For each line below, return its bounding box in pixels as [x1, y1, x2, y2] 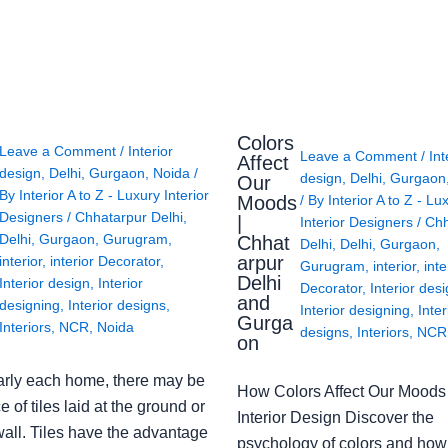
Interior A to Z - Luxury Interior [18, 186, 209, 203]
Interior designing [299, 302, 410, 319]
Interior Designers [299, 214, 417, 231]
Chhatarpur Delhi [74, 208, 183, 225]
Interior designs [67, 296, 166, 313]
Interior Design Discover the [236, 408, 434, 426]
